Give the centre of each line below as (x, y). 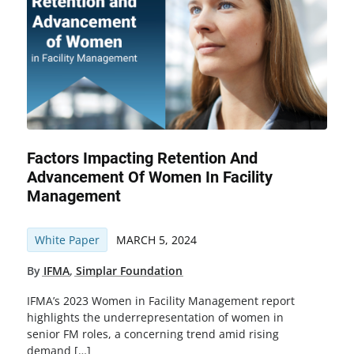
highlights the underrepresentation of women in (155, 318)
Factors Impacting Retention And (142, 158)
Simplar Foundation (129, 270)
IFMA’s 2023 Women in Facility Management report (160, 301)
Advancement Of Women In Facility (149, 177)
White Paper (67, 239)
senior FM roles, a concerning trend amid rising (153, 334)
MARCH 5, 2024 (156, 239)
